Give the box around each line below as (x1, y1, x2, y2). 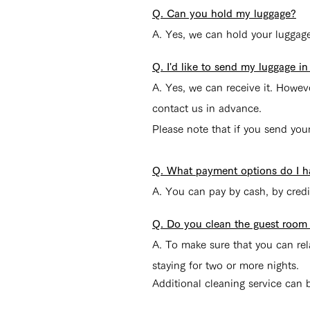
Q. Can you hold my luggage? (152, 8, 296, 19)
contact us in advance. (152, 103, 262, 113)
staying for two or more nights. (152, 260, 299, 271)
